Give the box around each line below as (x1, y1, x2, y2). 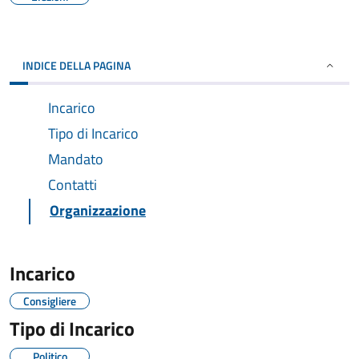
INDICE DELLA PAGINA (22, 57, 131, 74)
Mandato (48, 148, 103, 170)
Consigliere (23, 292, 76, 309)
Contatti (48, 174, 97, 196)
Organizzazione (50, 200, 146, 221)
